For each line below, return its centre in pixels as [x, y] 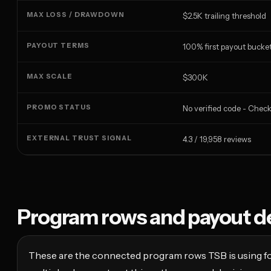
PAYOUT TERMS [58, 46]
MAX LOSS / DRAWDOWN [76, 15]
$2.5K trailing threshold [224, 16]
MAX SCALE [50, 77]
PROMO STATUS [59, 107]
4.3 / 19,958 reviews [217, 139]
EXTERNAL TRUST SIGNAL [79, 138]
